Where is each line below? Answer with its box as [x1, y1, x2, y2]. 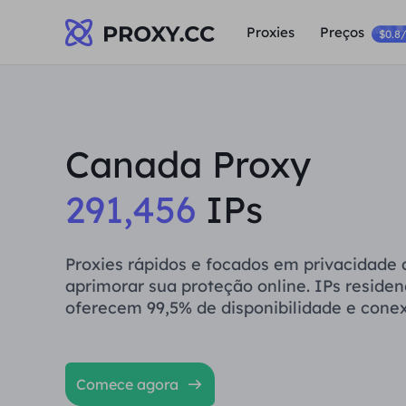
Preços [320, 24, 364, 41]
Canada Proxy [65, 141, 311, 187]
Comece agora [76, 375, 179, 393]
